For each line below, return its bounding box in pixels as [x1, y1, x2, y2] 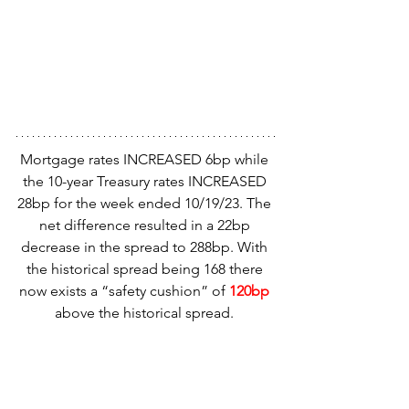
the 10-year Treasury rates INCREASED [22, 172, 270, 190]
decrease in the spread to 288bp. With [21, 237, 271, 256]
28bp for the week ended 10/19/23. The [17, 194, 275, 212]
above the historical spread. [55, 303, 237, 321]
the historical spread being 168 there [26, 259, 267, 278]
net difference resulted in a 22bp [38, 215, 254, 234]
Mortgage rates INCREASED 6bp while [20, 150, 272, 168]
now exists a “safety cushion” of [19, 281, 229, 299]
